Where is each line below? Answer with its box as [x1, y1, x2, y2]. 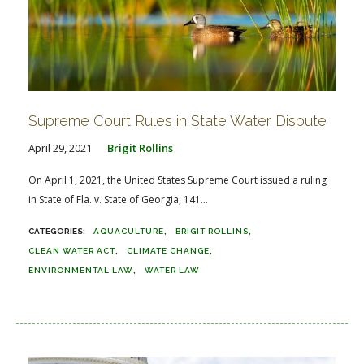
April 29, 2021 [28, 140, 92, 155]
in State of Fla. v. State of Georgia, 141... [28, 192, 208, 206]
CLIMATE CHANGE [127, 245, 210, 255]
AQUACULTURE [93, 226, 164, 236]
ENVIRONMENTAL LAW [28, 265, 133, 275]
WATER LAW [145, 265, 200, 275]
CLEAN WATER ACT [28, 245, 115, 255]
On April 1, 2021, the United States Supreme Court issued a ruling [28, 172, 327, 187]
